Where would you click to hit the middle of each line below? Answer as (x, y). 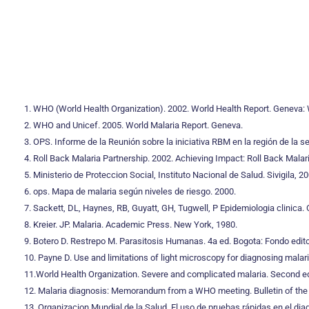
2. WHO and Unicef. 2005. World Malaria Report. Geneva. (133, 125)
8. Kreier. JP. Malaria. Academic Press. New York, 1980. (131, 225)
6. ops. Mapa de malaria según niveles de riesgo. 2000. (130, 191)
